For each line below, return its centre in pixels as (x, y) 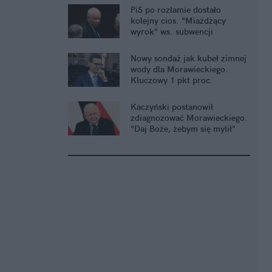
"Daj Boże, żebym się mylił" (183, 129)
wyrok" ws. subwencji (172, 32)
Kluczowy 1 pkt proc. (172, 80)
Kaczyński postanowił (172, 107)
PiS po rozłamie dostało (176, 10)
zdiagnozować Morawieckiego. (189, 118)
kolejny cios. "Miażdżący (178, 21)
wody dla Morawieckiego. (179, 70)
